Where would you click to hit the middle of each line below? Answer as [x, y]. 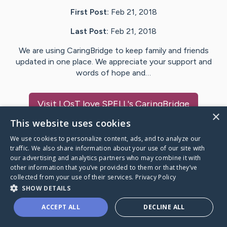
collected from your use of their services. [73, 177]
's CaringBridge [159, 104]
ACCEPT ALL [61, 207]
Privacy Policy [156, 177]
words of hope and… [113, 73]
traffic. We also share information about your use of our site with [108, 148]
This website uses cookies [70, 123]
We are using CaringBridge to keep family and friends [113, 51]
